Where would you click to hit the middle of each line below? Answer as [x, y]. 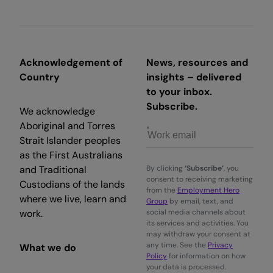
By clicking [165, 168]
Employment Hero [208, 190]
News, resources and [197, 62]
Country [40, 77]
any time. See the [177, 245]
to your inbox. [179, 91]
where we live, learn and [73, 199]
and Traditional [53, 169]
